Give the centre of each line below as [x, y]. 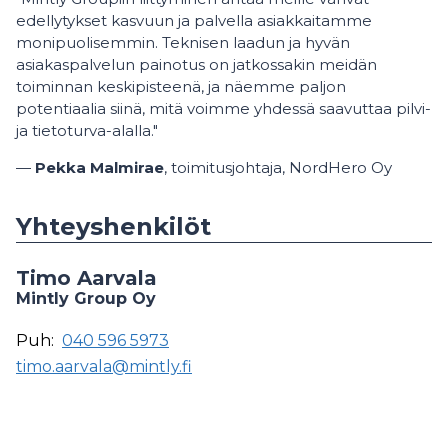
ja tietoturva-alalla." [87, 131]
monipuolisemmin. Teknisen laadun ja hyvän [183, 43]
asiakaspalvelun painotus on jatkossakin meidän [196, 65]
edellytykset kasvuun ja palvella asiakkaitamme [194, 21]
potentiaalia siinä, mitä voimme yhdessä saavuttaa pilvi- [223, 109]
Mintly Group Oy [86, 299]
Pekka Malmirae [99, 168]
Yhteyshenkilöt [113, 227]
